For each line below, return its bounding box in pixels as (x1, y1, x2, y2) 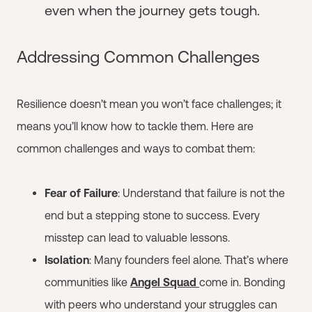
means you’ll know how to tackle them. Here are (17, 120, 253, 132)
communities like (45, 276, 130, 288)
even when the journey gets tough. (45, 2, 260, 18)
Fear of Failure (45, 187, 118, 199)
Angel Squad (130, 276, 196, 288)
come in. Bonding (199, 276, 286, 288)
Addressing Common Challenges (17, 47, 260, 66)
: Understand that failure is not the (118, 187, 285, 199)
